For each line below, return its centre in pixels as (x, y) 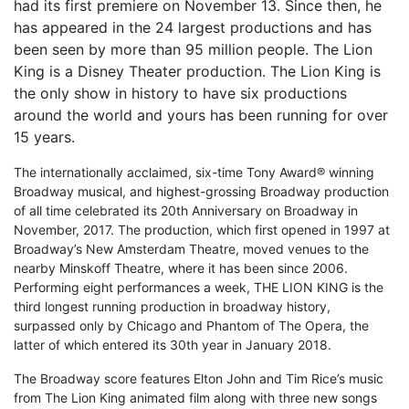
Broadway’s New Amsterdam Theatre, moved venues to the (191, 248)
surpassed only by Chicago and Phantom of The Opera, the (191, 325)
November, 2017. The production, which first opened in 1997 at (202, 229)
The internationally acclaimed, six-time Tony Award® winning (194, 172)
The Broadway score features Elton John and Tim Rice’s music (199, 378)
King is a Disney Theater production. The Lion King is (197, 71)
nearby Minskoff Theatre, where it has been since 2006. (181, 267)
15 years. (44, 136)
